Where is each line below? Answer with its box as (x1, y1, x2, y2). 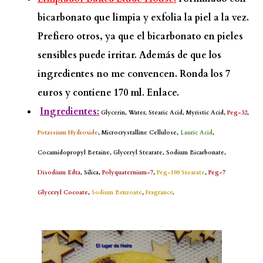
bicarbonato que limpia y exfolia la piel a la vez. (38, 11, 249, 24)
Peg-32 (227, 109, 247, 117)
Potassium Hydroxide (38, 129, 98, 137)
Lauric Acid (180, 129, 213, 137)
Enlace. (147, 86, 179, 99)
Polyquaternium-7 (102, 168, 153, 177)
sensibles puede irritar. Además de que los (38, 49, 221, 62)
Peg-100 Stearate (157, 168, 205, 177)
